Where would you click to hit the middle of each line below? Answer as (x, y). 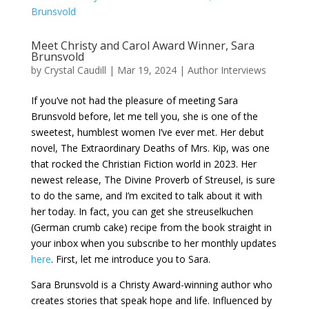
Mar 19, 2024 (147, 70)
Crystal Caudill (75, 70)
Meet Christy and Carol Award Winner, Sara (142, 46)
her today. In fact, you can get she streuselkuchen (142, 211)
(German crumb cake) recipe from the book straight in (151, 227)
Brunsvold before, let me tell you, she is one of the (144, 116)
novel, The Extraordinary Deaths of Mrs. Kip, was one (150, 148)
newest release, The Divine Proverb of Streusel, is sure (153, 180)
